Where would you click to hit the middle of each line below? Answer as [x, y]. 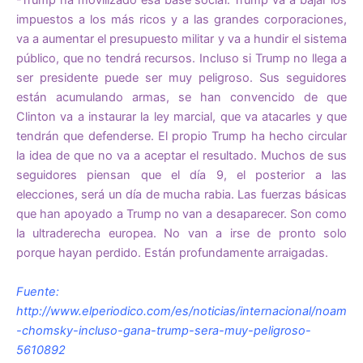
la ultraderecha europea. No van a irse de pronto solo [181, 234]
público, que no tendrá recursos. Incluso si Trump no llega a [181, 59]
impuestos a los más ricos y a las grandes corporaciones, [181, 20]
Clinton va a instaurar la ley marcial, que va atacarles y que [181, 117]
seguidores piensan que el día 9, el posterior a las [181, 175]
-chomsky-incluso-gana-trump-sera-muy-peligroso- [164, 330]
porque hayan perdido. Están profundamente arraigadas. [172, 253]
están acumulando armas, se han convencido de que [181, 98]
